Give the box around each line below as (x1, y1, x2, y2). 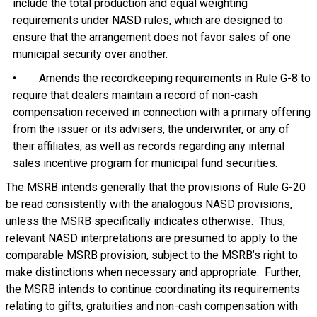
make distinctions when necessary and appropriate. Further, (5, 265, 301, 279)
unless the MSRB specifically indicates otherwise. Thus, (5, 214, 285, 228)
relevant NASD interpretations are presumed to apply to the (5, 231, 298, 245)
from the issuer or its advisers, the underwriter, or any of (12, 122, 289, 136)
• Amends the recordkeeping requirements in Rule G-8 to (12, 71, 311, 85)
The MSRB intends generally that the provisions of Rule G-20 (5, 180, 306, 194)
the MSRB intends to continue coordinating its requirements (5, 282, 300, 296)
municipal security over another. (12, 47, 168, 61)
